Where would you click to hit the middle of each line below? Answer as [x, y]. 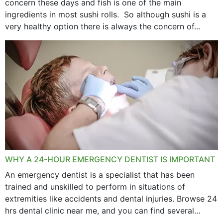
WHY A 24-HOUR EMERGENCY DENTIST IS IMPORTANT [110, 159]
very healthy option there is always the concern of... [103, 26]
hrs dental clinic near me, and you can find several [100, 210]
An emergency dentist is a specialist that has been [100, 174]
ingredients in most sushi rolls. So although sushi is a [106, 14]
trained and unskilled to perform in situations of [95, 186]
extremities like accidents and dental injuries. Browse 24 [111, 198]
